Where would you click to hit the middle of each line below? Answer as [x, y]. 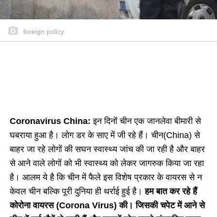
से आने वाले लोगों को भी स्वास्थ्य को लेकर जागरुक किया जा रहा [107, 163]
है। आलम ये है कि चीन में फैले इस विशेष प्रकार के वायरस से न [106, 178]
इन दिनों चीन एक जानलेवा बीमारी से [146, 121]
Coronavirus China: [50, 121]
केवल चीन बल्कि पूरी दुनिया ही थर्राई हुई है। [76, 192]
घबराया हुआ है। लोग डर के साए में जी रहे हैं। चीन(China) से [105, 135]
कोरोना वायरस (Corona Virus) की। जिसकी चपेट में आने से [107, 206]
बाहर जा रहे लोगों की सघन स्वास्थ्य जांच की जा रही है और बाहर [107, 149]
